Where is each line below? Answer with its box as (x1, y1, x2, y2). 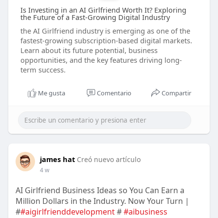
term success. (20, 65, 66, 75)
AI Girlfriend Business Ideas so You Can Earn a (15, 185, 184, 196)
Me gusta (38, 89, 66, 98)
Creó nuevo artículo (76, 155, 141, 164)
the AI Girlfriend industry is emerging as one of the (20, 26, 190, 36)
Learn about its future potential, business (20, 45, 158, 55)
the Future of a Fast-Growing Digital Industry (20, 12, 170, 22)
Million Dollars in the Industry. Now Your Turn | (15, 196, 189, 207)
